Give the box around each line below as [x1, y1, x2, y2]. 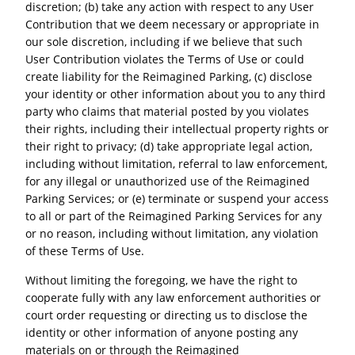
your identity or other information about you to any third [25, 86, 326, 102]
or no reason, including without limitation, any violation [25, 226, 319, 242]
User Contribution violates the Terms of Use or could [25, 52, 305, 67]
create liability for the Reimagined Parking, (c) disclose [25, 69, 313, 85]
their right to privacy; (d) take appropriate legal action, [25, 139, 313, 155]
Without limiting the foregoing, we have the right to [25, 272, 298, 288]
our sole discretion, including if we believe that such [25, 34, 303, 50]
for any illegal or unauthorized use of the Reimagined [25, 174, 311, 189]
